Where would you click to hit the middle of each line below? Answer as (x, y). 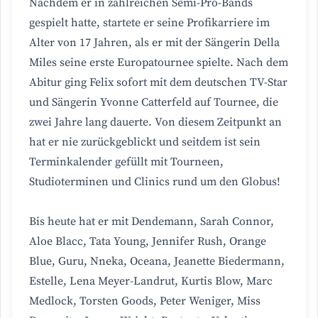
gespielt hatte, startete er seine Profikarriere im (149, 23)
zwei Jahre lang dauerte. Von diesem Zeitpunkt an (155, 122)
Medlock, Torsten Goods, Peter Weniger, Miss (145, 301)
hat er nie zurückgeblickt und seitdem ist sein (145, 142)
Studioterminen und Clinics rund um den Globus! (155, 182)
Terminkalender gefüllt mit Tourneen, (126, 162)
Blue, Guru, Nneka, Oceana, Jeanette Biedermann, (157, 262)
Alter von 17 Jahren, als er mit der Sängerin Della (154, 43)
